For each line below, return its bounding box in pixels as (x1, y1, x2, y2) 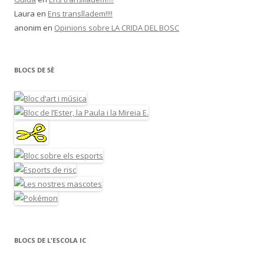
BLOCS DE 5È (14, 65, 54, 74)
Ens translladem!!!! (48, 8, 113, 19)
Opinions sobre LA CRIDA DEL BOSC (54, 22, 179, 33)
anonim (14, 22, 41, 33)
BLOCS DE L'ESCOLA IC (14, 236, 86, 245)
